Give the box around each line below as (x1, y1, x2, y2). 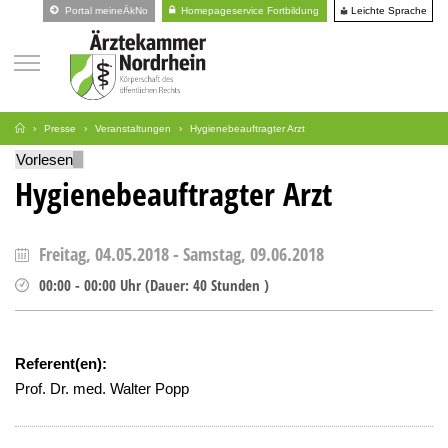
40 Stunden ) (189, 275, 269, 295)
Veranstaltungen (95, 123, 171, 134)
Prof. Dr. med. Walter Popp (15, 380, 189, 397)
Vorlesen (16, 151, 73, 168)
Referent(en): (15, 355, 107, 372)
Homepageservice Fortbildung (178, 5, 319, 16)
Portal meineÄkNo (62, 5, 148, 16)
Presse (44, 123, 76, 134)
